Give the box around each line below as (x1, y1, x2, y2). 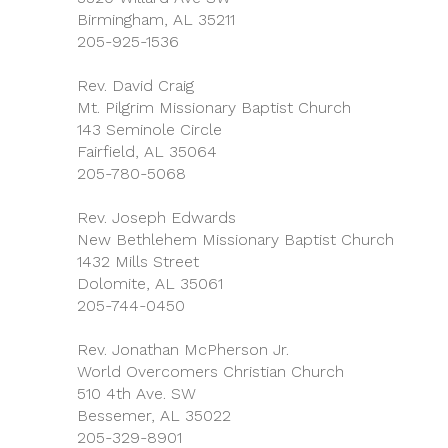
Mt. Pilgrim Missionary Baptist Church (77, 98, 351, 117)
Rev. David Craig (77, 76, 194, 95)
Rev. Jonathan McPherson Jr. (77, 340, 289, 359)
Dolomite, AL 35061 (77, 274, 223, 293)
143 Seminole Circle (77, 120, 222, 139)
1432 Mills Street (77, 252, 199, 271)
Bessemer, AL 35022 (77, 406, 231, 425)
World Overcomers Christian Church (77, 362, 344, 381)
